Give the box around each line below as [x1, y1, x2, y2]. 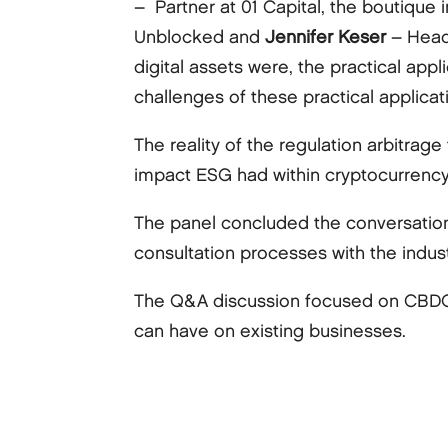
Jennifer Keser [265, 28, 387, 46]
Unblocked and [134, 28, 266, 46]
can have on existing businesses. [134, 322, 407, 340]
